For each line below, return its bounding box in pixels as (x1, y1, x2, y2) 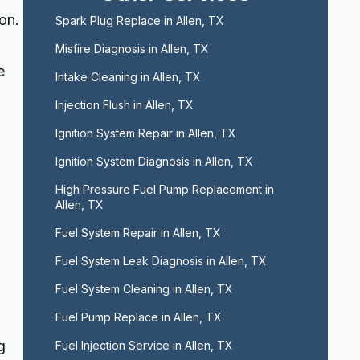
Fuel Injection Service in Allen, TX (55, 338, 233, 352)
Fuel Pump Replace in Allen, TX (55, 310, 222, 324)
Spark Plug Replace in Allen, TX (55, 14, 224, 27)
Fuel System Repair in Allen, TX (55, 226, 221, 239)
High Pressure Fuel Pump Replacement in (55, 182, 274, 196)
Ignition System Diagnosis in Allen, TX (55, 154, 253, 168)
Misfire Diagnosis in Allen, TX (55, 42, 209, 55)
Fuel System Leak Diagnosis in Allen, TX (55, 254, 267, 268)
